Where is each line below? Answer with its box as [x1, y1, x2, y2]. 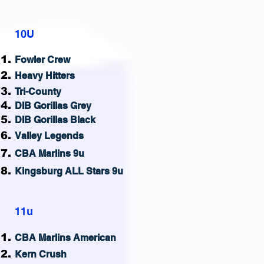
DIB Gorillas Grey [15, 100, 91, 111]
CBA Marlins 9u [15, 148, 84, 159]
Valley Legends [15, 130, 84, 141]
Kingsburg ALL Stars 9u [15, 166, 123, 177]
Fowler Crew [15, 54, 70, 65]
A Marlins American [29, 232, 116, 243]
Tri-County [15, 86, 61, 97]
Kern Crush [15, 249, 67, 260]
